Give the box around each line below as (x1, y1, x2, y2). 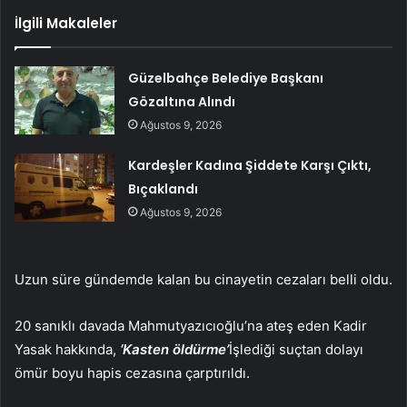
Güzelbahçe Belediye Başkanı (128, 69, 324, 88)
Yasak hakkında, (15, 341, 120, 359)
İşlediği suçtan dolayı (229, 341, 363, 359)
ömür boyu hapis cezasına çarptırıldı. (15, 364, 250, 382)
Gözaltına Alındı (128, 93, 236, 112)
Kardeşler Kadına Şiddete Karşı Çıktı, (128, 156, 372, 175)
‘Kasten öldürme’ (120, 341, 229, 359)
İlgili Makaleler (15, 14, 117, 34)
